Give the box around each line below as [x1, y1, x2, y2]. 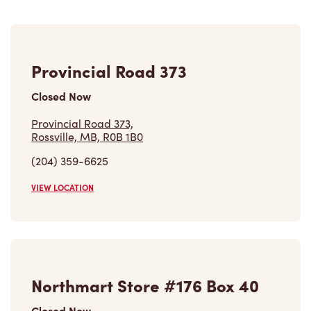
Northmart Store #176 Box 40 [31, 274, 259, 297]
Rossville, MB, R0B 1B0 [31, 129, 143, 144]
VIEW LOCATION [31, 182, 94, 194]
